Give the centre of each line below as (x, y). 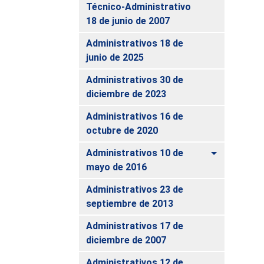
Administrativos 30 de (135, 80)
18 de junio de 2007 (128, 21)
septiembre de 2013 (130, 203)
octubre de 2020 (122, 130)
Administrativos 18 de (135, 43)
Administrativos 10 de (135, 153)
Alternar (235, 152)
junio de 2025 (115, 57)
